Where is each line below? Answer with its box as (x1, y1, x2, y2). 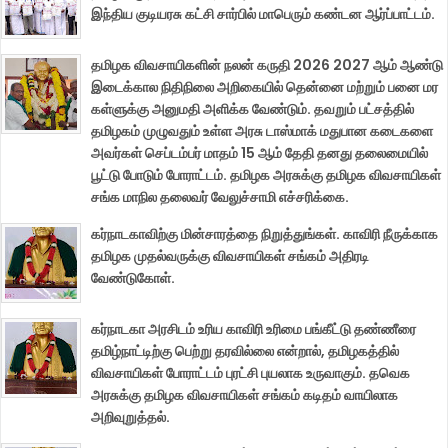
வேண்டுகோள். (91, 268, 175, 289)
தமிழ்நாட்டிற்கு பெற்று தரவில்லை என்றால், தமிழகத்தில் (91, 341, 399, 362)
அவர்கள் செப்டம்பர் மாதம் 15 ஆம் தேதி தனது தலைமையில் (91, 143, 428, 164)
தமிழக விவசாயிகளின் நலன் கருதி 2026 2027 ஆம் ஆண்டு (91, 55, 443, 76)
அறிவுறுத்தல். (91, 407, 170, 428)
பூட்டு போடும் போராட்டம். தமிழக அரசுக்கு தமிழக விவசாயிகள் (91, 165, 441, 186)
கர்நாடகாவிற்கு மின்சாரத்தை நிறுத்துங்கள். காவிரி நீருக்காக (91, 224, 438, 245)
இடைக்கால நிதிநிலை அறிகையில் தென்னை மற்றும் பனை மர (91, 77, 438, 98)
